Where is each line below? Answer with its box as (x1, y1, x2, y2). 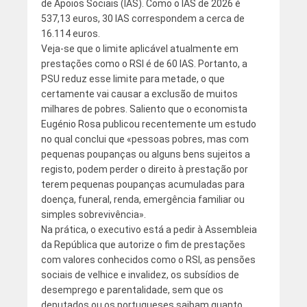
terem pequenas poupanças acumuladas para (40, 179, 245, 191)
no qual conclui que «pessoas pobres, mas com (40, 134, 249, 145)
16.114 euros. (40, 28, 100, 40)
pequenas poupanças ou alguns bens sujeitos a (40, 149, 250, 160)
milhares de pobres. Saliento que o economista (40, 103, 247, 115)
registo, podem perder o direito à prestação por (40, 164, 248, 175)
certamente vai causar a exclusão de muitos (40, 88, 238, 100)
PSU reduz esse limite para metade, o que (40, 73, 225, 85)
